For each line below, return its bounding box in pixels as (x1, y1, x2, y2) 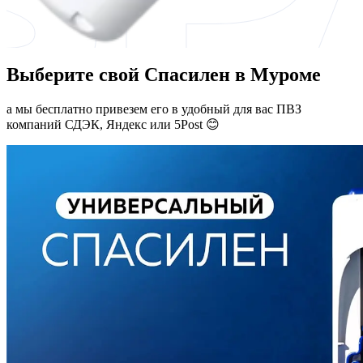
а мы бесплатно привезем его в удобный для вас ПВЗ (6, 101, 301, 116)
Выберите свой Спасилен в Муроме (6, 63, 321, 85)
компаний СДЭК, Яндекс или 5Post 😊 (6, 117, 220, 131)
